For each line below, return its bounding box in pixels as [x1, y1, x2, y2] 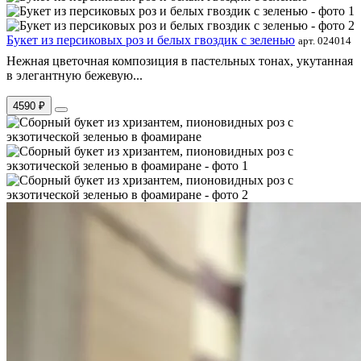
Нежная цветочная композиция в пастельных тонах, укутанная [6, 53, 353, 68]
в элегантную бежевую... [6, 68, 143, 82]
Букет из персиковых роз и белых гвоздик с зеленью [6, 32, 295, 47]
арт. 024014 [298, 34, 351, 47]
